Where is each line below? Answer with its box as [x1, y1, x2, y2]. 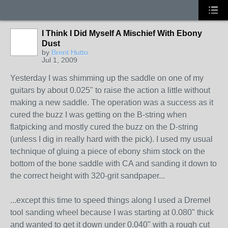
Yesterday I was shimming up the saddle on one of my [10, 74, 204, 82]
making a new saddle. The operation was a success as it [10, 98, 213, 107]
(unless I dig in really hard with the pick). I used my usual [10, 135, 213, 144]
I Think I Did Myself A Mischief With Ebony [42, 29, 202, 38]
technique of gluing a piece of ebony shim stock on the [10, 147, 205, 156]
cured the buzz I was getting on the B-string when [10, 110, 187, 119]
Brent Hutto [51, 48, 88, 56]
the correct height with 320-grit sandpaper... [10, 172, 165, 180]
